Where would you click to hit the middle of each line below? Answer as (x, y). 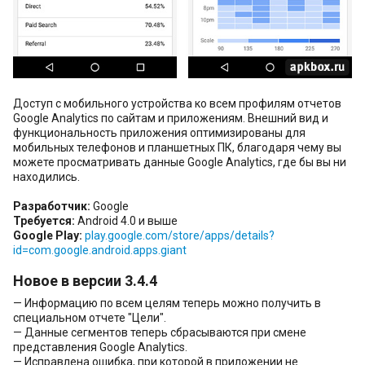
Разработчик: (52, 206)
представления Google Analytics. (100, 347)
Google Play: (48, 235)
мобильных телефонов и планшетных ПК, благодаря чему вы (177, 147)
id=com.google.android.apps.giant (100, 250)
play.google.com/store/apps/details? (180, 235)
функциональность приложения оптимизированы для (159, 132)
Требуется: (44, 220)
